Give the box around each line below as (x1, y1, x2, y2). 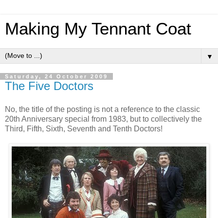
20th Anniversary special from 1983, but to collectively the (5, 114, 202, 123)
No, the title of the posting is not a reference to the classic (5, 105, 200, 113)
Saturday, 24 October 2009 (5, 73, 108, 79)
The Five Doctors (5, 79, 93, 92)
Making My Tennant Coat (5, 19, 191, 38)
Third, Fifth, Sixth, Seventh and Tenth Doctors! (5, 124, 163, 133)
